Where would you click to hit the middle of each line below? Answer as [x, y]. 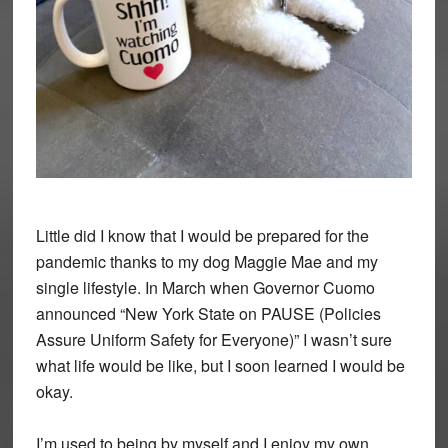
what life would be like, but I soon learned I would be [220, 366]
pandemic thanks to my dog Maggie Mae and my [206, 262]
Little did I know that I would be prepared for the [202, 236]
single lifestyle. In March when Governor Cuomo [205, 288]
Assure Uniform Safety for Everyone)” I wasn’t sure [213, 340]
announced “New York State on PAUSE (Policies [208, 314]
